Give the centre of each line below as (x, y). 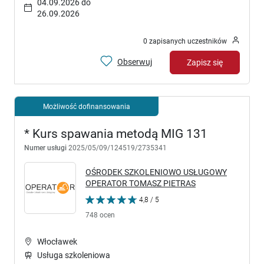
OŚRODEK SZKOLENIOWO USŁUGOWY (156, 172)
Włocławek (57, 242)
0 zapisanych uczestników (185, 41)
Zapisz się (205, 62)
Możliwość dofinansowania (87, 107)
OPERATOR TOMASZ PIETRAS (141, 184)
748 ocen (100, 215)
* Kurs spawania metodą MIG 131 (116, 134)
